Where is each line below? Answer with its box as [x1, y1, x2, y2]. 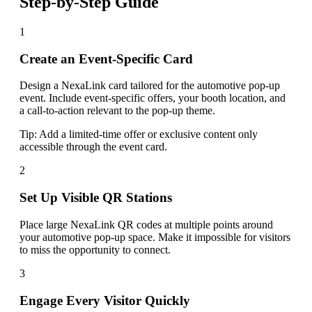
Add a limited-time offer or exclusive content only [39, 128, 258, 141]
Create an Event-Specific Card [19, 51, 193, 66]
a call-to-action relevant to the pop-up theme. [19, 104, 215, 117]
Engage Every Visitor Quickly [19, 292, 190, 308]
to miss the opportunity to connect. [19, 243, 171, 256]
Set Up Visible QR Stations [19, 190, 172, 205]
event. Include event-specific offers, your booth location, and [19, 92, 286, 104]
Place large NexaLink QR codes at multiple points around [19, 218, 273, 231]
